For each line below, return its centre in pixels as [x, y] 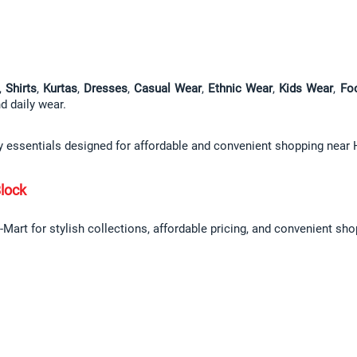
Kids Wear [306, 89]
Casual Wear [168, 89]
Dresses [106, 89]
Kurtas [60, 89]
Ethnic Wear [240, 89]
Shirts [21, 89]
